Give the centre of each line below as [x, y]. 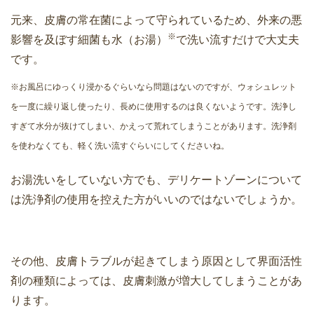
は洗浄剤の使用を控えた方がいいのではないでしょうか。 [156, 199]
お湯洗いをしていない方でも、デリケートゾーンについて [156, 179]
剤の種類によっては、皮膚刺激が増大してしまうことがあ [156, 280]
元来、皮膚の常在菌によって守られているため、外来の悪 [156, 20]
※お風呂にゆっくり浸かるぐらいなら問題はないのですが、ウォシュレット [153, 87]
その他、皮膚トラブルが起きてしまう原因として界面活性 [156, 261]
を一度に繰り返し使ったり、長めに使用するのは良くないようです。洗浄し [153, 106]
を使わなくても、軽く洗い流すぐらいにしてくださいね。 [120, 145]
